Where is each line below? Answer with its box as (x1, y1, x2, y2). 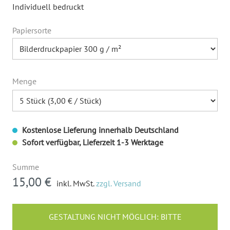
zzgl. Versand (96, 178, 141, 188)
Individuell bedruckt (12, 1, 84, 12)
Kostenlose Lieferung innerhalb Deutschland (20, 124, 179, 135)
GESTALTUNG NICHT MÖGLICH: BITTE (48, 211, 182, 222)
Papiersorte (12, 25, 51, 35)
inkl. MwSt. (56, 178, 96, 188)
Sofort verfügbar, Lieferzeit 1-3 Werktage (20, 137, 163, 147)
